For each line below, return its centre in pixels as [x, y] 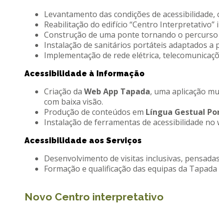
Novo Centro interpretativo [94, 197]
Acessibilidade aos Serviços [83, 141]
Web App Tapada [117, 91]
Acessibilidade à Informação [85, 74]
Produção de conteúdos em [95, 112]
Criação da [64, 91]
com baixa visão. [74, 102]
